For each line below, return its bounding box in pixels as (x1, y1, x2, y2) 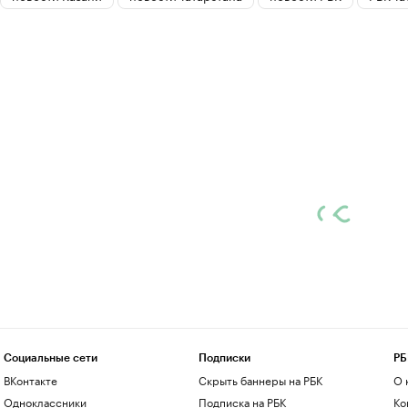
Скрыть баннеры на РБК (198, 371, 322, 388)
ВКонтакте (3, 371, 57, 388)
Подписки (198, 352, 250, 363)
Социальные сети (3, 352, 97, 363)
